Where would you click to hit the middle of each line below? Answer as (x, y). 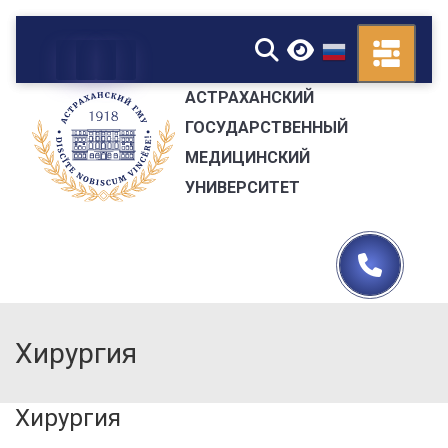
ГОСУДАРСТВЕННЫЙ (266, 127)
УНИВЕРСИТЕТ (242, 187)
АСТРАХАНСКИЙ (249, 97)
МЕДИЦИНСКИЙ (247, 157)
